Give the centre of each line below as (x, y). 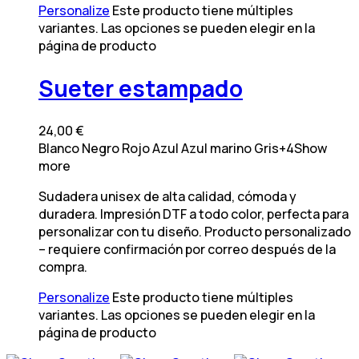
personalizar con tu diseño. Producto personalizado (195, 232)
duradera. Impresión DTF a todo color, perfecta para (194, 214)
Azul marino (216, 149)
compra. (63, 267)
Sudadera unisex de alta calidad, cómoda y (167, 197)
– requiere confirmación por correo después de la (187, 250)
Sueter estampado (141, 88)
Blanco (59, 149)
